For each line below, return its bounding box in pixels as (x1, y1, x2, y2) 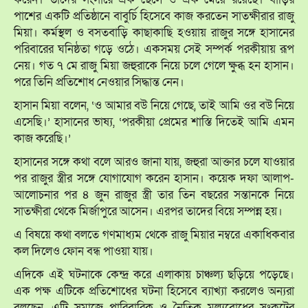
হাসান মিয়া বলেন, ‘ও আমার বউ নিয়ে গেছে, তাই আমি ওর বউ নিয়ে (14, 97, 294, 113)
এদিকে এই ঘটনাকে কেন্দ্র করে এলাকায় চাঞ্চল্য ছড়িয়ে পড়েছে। (14, 266, 294, 283)
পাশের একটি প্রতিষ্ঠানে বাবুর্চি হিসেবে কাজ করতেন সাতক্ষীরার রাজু (14, 8, 294, 24)
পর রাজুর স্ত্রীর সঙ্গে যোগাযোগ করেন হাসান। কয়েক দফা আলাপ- (14, 170, 294, 186)
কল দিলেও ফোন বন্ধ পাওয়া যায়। (14, 243, 153, 259)
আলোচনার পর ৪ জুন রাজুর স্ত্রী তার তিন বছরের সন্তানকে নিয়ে (14, 186, 294, 203)
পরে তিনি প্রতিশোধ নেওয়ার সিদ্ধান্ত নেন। (14, 74, 184, 90)
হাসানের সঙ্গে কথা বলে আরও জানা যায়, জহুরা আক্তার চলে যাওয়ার (14, 153, 294, 170)
